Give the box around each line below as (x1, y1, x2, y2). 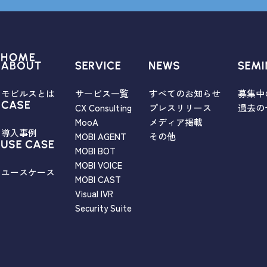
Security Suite (74, 201, 132, 215)
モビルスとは (1, 87, 55, 100)
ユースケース (1, 166, 55, 179)
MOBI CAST (74, 173, 121, 186)
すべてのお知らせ (149, 87, 221, 100)
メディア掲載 (149, 116, 203, 129)
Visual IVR (74, 187, 113, 200)
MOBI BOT (74, 144, 116, 157)
